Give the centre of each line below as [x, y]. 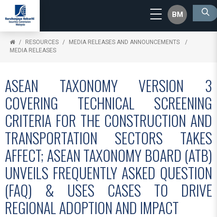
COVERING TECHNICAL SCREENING [108, 103]
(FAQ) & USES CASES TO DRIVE [108, 190]
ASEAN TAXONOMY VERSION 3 [108, 85]
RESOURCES [42, 42]
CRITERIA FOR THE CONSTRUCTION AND [108, 120]
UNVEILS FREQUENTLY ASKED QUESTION [108, 173]
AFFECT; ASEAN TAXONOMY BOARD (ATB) [108, 155]
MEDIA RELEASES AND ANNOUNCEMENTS [125, 42]
